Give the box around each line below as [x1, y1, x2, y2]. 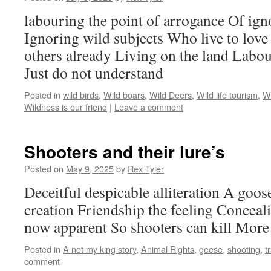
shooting [227, 243, 260, 255]
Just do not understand [24, 62, 163, 83]
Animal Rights [141, 243, 194, 255]
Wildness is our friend [24, 100, 107, 113]
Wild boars [103, 88, 145, 101]
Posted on [24, 162, 64, 175]
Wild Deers [149, 88, 192, 101]
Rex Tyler [128, 162, 164, 175]
